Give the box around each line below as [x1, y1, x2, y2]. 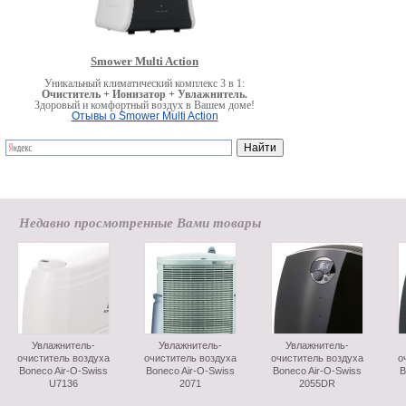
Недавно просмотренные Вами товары [19, 213, 261, 232]
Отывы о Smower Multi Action [71, 110, 218, 122]
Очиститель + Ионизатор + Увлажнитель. [42, 88, 247, 101]
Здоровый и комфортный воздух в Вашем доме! [34, 99, 255, 111]
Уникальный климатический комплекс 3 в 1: [44, 77, 245, 90]
